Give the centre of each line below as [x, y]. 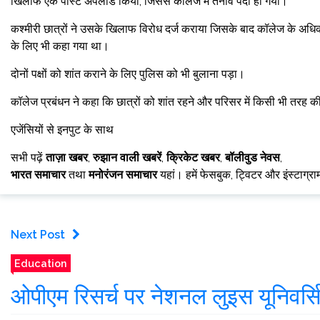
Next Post [38, 235]
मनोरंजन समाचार [123, 175]
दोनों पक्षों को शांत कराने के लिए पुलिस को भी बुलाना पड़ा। [128, 74]
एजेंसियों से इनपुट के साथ [62, 130]
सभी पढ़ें [28, 157]
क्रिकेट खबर [193, 157]
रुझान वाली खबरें [127, 157]
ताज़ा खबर [67, 157]
